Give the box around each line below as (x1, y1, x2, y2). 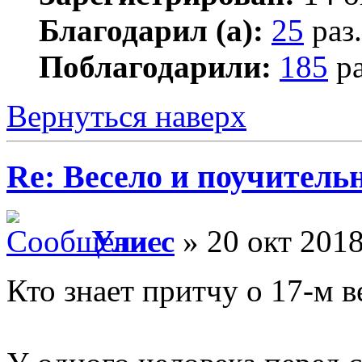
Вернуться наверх (6, 98, 246, 133)
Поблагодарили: (39, 48, 271, 84)
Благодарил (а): (39, 12, 263, 48)
